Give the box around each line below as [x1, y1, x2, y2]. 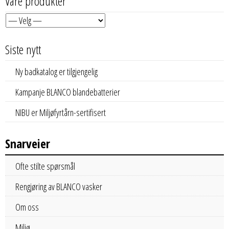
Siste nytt [5, 40, 41, 58]
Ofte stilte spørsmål [15, 159, 75, 172]
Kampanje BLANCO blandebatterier [15, 85, 120, 98]
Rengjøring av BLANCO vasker [15, 180, 102, 193]
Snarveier [5, 134, 50, 152]
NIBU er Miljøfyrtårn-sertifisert [15, 106, 106, 119]
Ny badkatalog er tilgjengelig [15, 65, 98, 78]
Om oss [15, 200, 39, 213]
